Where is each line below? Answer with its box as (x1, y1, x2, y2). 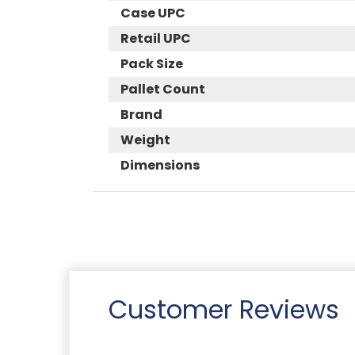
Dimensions (120, 155, 200, 174)
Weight (120, 130, 170, 149)
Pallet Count (120, 79, 205, 98)
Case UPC (120, 3, 185, 22)
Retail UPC (120, 29, 191, 48)
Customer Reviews (109, 291, 339, 327)
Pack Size (120, 54, 183, 73)
